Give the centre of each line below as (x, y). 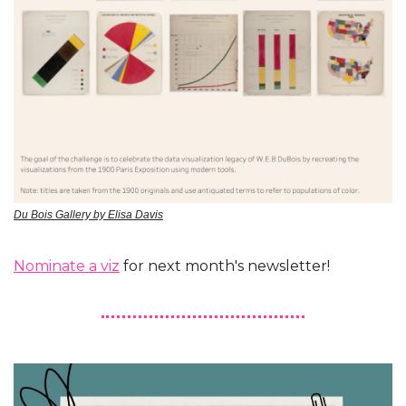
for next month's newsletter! (225, 266)
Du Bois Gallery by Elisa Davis (88, 215)
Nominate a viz (67, 266)
